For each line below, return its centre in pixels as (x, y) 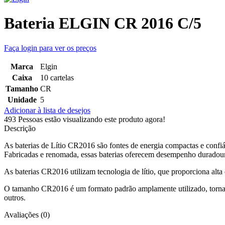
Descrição (20, 128)
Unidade (22, 99)
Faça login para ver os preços (50, 48)
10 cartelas (57, 77)
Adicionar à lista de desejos (47, 110)
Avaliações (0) (27, 214)
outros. (15, 197)
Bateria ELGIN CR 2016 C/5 (103, 23)
